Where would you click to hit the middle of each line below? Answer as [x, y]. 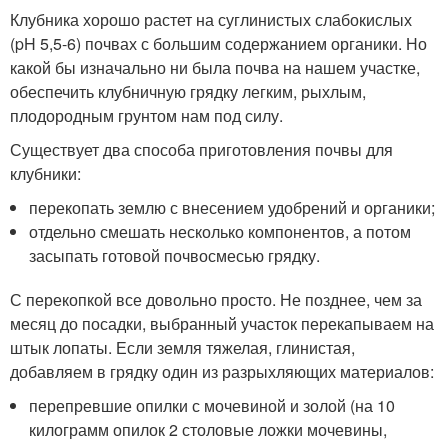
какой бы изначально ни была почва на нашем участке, [215, 67]
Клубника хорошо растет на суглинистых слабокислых [211, 19]
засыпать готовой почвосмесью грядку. [175, 255]
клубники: [45, 173]
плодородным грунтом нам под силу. [146, 115]
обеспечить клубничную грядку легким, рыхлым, [188, 91]
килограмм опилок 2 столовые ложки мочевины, [208, 429]
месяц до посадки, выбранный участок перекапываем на [222, 323]
